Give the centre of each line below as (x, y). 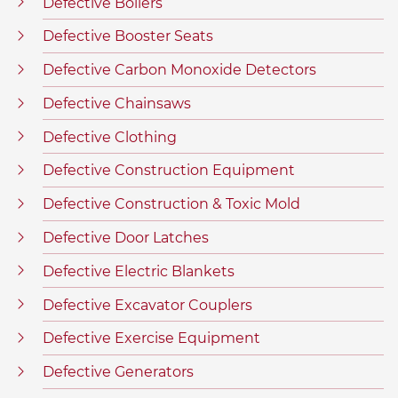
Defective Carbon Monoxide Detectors (179, 70)
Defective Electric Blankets (139, 271)
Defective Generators (118, 372)
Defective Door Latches (126, 238)
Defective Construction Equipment (169, 171)
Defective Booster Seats (128, 36)
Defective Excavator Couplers (147, 305)
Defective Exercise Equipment (151, 338)
